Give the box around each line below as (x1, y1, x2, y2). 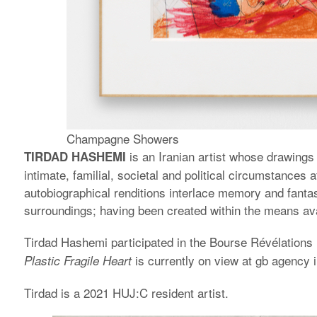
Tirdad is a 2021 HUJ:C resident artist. (24, 284, 229, 301)
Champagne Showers (67, 129, 179, 147)
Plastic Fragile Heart (24, 252, 132, 269)
